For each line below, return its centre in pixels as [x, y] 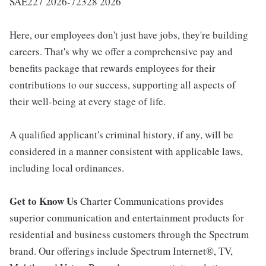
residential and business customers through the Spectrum [129, 235]
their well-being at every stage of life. [88, 102]
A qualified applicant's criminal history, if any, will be [121, 135]
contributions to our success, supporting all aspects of [123, 85]
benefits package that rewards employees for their [113, 68]
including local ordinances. [67, 168]
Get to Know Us [45, 201]
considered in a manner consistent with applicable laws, [126, 151]
